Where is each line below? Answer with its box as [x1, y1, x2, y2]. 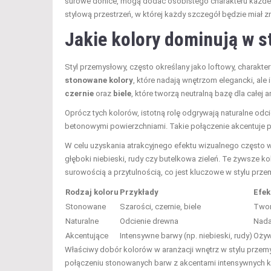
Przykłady [120, 187, 158, 197]
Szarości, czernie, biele [120, 201, 201, 211]
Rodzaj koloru [65, 187, 119, 197]
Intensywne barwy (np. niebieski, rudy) [120, 230, 252, 240]
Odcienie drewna [120, 216, 178, 226]
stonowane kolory [65, 75, 133, 85]
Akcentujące [65, 230, 108, 240]
